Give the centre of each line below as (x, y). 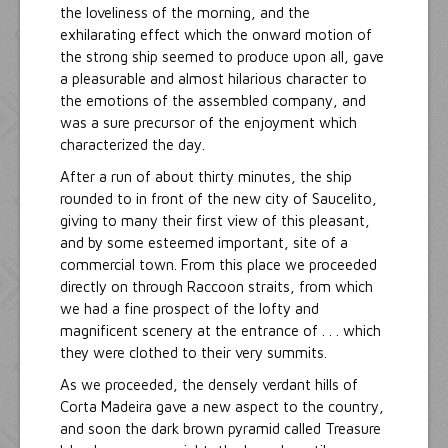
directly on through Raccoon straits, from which (216, 287)
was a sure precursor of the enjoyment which (208, 123)
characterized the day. (132, 145)
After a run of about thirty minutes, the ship (206, 177)
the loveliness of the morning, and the (185, 13)
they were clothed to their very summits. (193, 353)
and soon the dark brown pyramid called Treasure (220, 429)
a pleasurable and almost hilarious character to (213, 79)
